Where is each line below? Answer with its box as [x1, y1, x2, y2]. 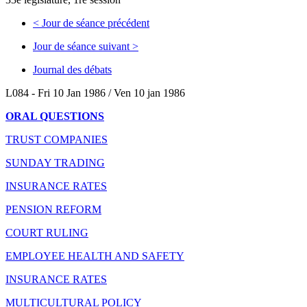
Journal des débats [33, 63, 112, 75]
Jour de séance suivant [33, 40, 132, 52]
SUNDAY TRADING [5, 156, 105, 169]
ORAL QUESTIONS [5, 110, 104, 122]
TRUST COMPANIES [5, 133, 108, 145]
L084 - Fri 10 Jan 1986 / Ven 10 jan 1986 [5, 86, 185, 99]
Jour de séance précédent [39, 16, 149, 29]
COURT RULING [5, 226, 88, 238]
